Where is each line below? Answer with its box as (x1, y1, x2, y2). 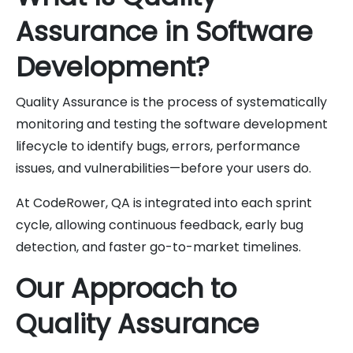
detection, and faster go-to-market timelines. (16, 237, 301, 256)
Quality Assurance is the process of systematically (16, 92, 327, 111)
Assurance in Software (16, 12, 313, 50)
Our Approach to (16, 269, 236, 307)
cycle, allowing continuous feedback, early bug (16, 215, 303, 234)
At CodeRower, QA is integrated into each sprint (16, 193, 312, 212)
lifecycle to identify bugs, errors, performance (16, 136, 300, 155)
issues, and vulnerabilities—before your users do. (16, 158, 311, 177)
